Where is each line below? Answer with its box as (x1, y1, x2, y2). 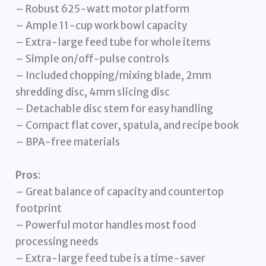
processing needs (15, 235, 99, 248)
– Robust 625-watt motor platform (15, 2, 190, 16)
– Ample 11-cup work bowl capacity (15, 19, 188, 33)
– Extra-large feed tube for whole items (15, 36, 211, 49)
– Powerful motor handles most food (15, 218, 197, 232)
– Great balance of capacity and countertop (15, 185, 224, 198)
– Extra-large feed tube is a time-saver (15, 251, 206, 265)
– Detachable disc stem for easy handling (15, 102, 214, 116)
